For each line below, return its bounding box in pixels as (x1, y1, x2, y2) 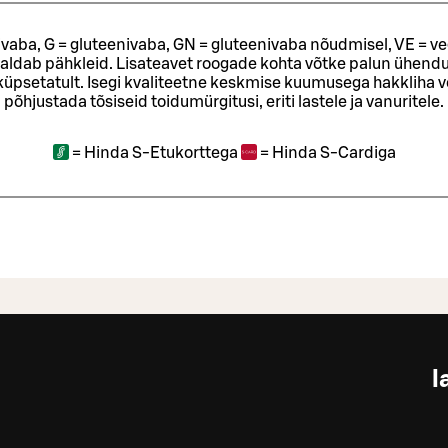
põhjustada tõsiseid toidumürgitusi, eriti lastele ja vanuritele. (4, 93, 444, 110)
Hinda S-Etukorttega (83, 144, 238, 161)
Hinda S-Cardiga (271, 144, 396, 161)
